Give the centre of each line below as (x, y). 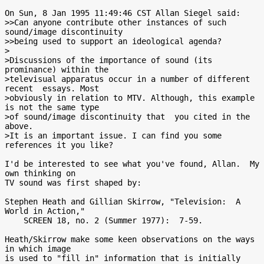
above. (19, 126)
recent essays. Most (52, 88)
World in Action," (45, 211)
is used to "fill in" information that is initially (123, 258)
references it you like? (59, 145)
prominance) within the (57, 70)
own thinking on (40, 173)
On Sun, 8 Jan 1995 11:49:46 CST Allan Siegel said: (123, 13)
